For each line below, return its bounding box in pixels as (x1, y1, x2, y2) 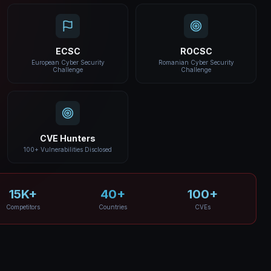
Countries (98, 203, 127, 211)
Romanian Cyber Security (158, 58, 234, 66)
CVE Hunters (40, 132, 96, 143)
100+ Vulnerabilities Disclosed (24, 145, 112, 153)
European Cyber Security (31, 58, 105, 66)
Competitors (5, 203, 40, 211)
